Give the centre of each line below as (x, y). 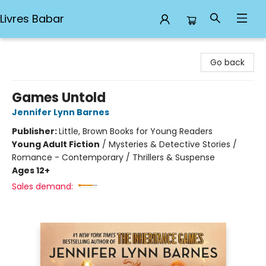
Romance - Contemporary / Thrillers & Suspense (113, 157)
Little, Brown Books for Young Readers (136, 131)
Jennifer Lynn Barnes (61, 112)
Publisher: (35, 131)
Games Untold (59, 98)
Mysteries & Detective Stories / (173, 144)
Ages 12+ (31, 170)
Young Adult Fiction (56, 144)
